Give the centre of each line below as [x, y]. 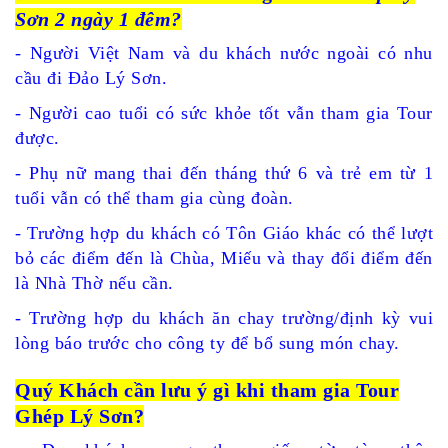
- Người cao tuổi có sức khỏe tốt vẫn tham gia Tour [224, 113]
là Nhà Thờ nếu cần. [94, 283]
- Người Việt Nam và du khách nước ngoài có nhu [224, 53]
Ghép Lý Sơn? [79, 416]
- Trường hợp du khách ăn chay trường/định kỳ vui [224, 318]
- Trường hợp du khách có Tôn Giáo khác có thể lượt [224, 233]
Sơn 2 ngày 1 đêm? [98, 19]
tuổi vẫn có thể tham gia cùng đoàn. [154, 198]
